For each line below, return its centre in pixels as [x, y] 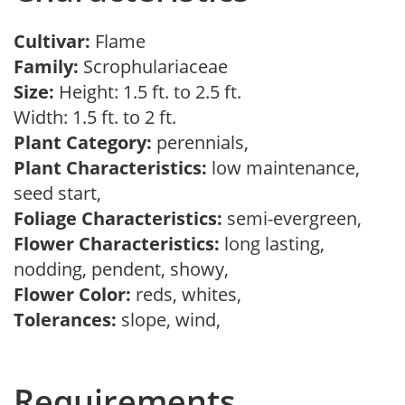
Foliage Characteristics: [118, 218]
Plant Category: [83, 142]
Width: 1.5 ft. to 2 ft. [99, 117]
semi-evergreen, [297, 218]
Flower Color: [72, 294]
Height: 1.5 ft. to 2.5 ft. [148, 92]
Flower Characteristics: [117, 244]
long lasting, [272, 244]
